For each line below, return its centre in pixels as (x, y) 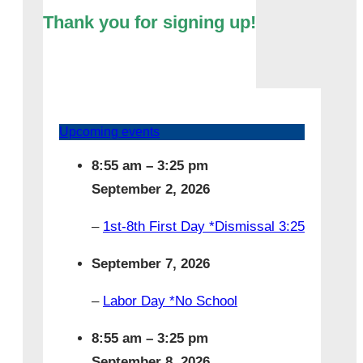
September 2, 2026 (150, 190)
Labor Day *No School (170, 301)
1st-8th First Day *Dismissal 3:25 (203, 227)
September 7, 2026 (150, 264)
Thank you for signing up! (149, 23)
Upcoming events (109, 132)
